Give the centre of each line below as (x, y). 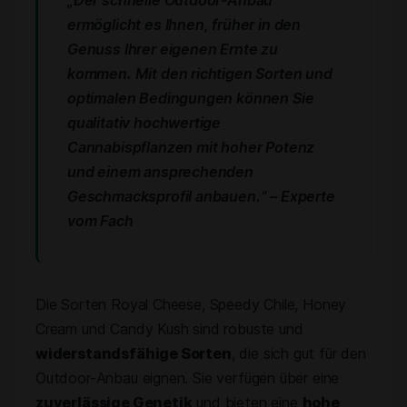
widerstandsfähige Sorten (134, 353)
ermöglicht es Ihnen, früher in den (184, 25)
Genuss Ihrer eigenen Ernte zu (173, 49)
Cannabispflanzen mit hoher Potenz (191, 147)
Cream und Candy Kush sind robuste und (169, 329)
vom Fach (100, 221)
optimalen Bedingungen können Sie (191, 98)
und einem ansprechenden (160, 172)
